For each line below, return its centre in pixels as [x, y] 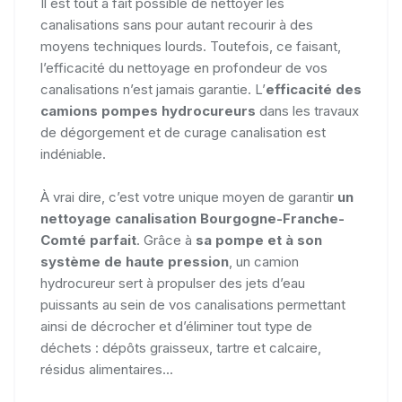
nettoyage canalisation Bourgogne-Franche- [192, 218]
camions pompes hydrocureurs [148, 111]
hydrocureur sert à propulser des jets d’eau [173, 283]
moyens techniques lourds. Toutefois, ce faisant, [191, 46]
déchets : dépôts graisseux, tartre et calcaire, [181, 348]
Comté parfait [88, 240]
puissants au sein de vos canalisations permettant [193, 305]
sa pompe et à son [259, 240]
